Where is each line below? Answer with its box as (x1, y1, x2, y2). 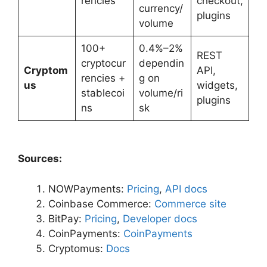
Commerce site (151, 197, 226, 210)
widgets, (196, 79, 238, 92)
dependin (138, 57, 184, 70)
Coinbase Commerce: (48, 197, 151, 210)
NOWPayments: (48, 182, 124, 195)
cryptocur (80, 57, 126, 70)
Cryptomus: (48, 242, 103, 254)
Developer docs (120, 212, 197, 225)
